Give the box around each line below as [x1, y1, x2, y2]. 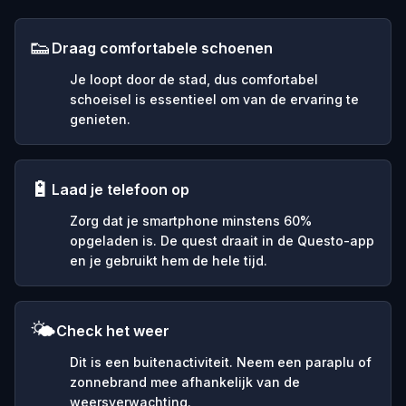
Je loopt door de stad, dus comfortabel [70, 71, 318, 87]
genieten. [70, 111, 130, 127]
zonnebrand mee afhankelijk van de [70, 373, 300, 390]
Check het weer [56, 321, 169, 340]
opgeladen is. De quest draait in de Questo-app [70, 232, 374, 248]
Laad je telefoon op [52, 179, 189, 198]
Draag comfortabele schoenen [52, 38, 273, 57]
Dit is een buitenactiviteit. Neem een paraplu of [70, 353, 372, 370]
